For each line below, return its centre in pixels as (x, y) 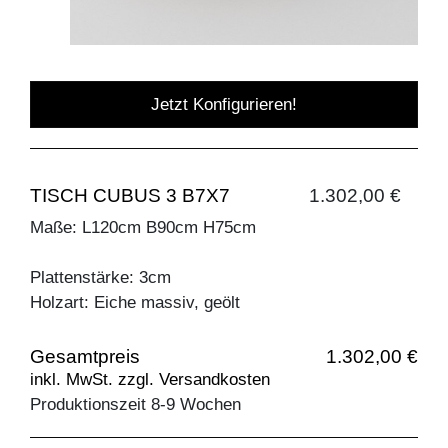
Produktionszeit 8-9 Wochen (135, 405)
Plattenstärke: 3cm (100, 278)
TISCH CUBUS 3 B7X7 (130, 196)
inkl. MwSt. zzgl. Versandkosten (150, 380)
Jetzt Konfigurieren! (224, 105)
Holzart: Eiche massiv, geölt (135, 303)
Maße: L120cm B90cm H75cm (143, 228)
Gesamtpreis (85, 357)
